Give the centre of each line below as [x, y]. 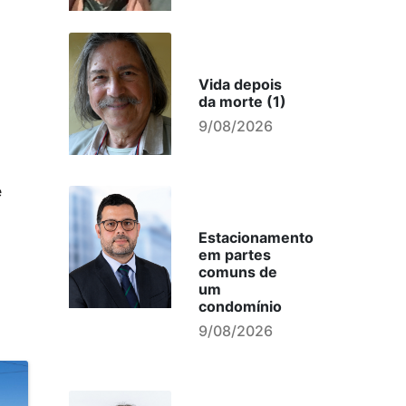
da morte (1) [242, 101]
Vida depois [240, 84]
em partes [234, 255]
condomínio [240, 306]
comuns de [237, 272]
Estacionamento [256, 237]
